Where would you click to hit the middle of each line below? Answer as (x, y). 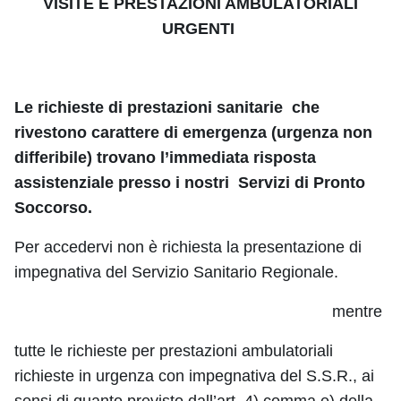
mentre (198, 311)
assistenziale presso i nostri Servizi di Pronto (190, 182)
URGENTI (198, 28)
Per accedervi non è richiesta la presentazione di (188, 247)
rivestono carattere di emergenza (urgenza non (193, 132)
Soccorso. (53, 207)
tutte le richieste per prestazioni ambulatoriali (174, 350)
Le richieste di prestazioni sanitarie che (167, 107)
